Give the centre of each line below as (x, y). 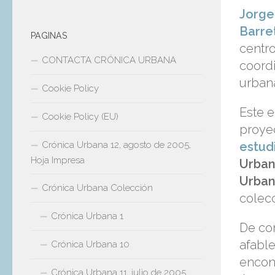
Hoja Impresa (58, 160)
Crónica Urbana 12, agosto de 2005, (116, 145)
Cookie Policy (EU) (80, 116)
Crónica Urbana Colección (97, 188)
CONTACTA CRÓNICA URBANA (109, 60)
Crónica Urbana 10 (90, 244)
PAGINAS (49, 35)
